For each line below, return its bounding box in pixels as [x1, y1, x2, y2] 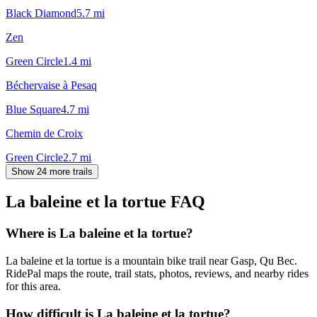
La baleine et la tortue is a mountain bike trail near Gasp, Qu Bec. [6, 255, 297, 267]
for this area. [6, 280, 61, 293]
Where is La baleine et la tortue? [6, 226, 193, 241]
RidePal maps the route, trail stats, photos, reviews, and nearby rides [6, 267, 309, 280]
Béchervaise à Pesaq [6, 79, 97, 91]
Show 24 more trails [11, 166, 93, 177]
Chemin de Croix [6, 127, 83, 139]
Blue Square [6, 103, 61, 115]
